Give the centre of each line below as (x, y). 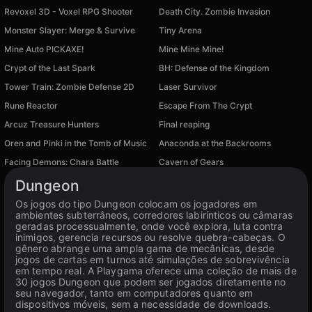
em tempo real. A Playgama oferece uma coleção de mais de (156, 271)
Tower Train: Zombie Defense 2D (69, 87)
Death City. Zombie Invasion (214, 11)
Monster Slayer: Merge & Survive (70, 30)
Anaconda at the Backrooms (215, 143)
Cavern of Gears (191, 162)
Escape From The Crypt (205, 106)
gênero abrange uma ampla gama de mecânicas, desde (145, 248)
